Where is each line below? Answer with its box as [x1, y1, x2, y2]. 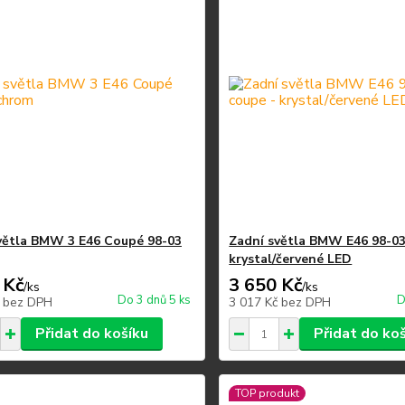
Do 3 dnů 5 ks [118, 292, 192, 308]
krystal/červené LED [229, 250, 353, 268]
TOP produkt [235, 386, 300, 400]
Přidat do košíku [34, 324, 148, 344]
